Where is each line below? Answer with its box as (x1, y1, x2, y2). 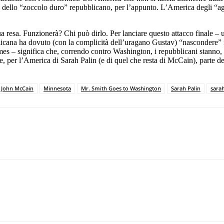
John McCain (1, 84, 33, 92)
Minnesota (43, 84, 71, 92)
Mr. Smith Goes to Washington (81, 84, 161, 92)
